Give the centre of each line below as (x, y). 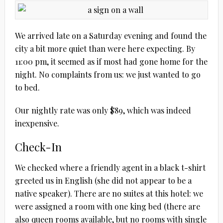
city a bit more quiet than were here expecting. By (105, 48)
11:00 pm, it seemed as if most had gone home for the (111, 61)
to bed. (27, 87)
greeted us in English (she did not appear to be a (103, 180)
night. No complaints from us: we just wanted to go (108, 74)
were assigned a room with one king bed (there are (107, 206)
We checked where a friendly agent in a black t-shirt (110, 167)
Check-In (38, 147)
